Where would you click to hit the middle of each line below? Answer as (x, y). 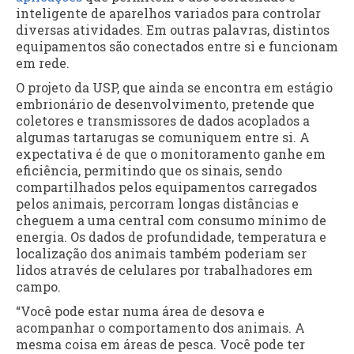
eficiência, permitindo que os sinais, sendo (149, 171)
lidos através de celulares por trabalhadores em (164, 270)
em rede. (43, 63)
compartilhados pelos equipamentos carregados (166, 187)
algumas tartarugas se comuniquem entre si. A (163, 137)
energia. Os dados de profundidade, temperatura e (171, 237)
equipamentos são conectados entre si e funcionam (177, 47)
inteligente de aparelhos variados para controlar (168, 13)
